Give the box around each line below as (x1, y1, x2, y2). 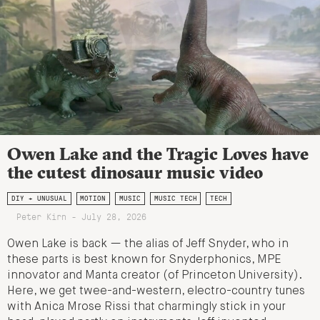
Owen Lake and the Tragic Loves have (7, 143, 309, 165)
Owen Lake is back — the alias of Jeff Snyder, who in (7, 239, 289, 251)
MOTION (80, 194, 106, 204)
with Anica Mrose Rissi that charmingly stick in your (7, 301, 286, 314)
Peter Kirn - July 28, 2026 (16, 210, 146, 223)
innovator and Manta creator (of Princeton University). (7, 270, 301, 282)
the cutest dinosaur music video (7, 161, 263, 184)
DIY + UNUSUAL (11, 194, 67, 204)
